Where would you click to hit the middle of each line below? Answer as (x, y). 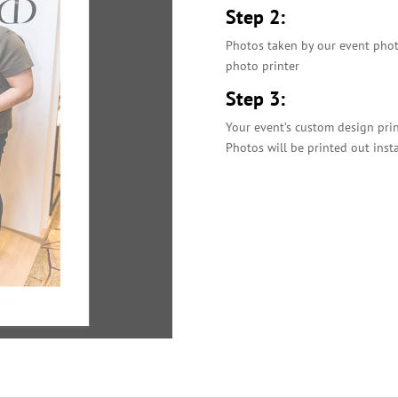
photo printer (262, 66)
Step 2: (255, 17)
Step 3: (255, 99)
